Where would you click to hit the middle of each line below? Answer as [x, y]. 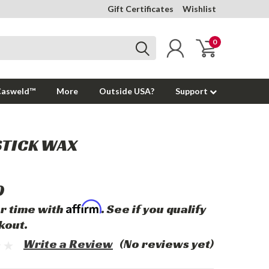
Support [192, 91]
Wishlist [199, 9]
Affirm [83, 207]
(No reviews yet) [166, 244]
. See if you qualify [153, 209]
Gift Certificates [141, 9]
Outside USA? [127, 91]
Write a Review [68, 244]
